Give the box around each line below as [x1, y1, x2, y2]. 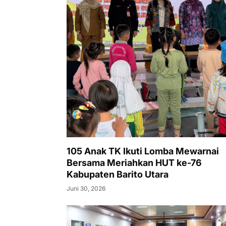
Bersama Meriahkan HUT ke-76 [67, 157, 202, 168]
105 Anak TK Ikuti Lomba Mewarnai [67, 146, 219, 157]
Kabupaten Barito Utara [67, 169, 168, 180]
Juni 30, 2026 [67, 185, 105, 193]
